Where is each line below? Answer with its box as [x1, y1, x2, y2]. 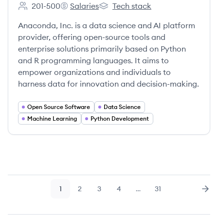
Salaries [70, 1, 99, 11]
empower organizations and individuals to [18, 67, 171, 77]
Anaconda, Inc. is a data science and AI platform [18, 20, 195, 30]
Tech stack [112, 1, 151, 11]
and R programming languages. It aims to [18, 55, 169, 65]
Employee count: [18, 6, 78, 16]
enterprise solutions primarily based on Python [18, 44, 186, 54]
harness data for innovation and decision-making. [18, 79, 199, 89]
